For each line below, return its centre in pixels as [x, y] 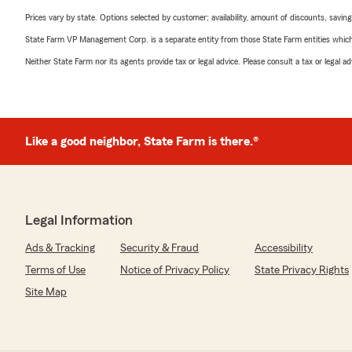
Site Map [46, 292]
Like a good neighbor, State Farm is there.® [142, 141]
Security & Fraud [159, 248]
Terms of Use [55, 270]
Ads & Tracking [60, 248]
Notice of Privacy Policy [175, 270]
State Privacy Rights [302, 270]
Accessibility [284, 248]
